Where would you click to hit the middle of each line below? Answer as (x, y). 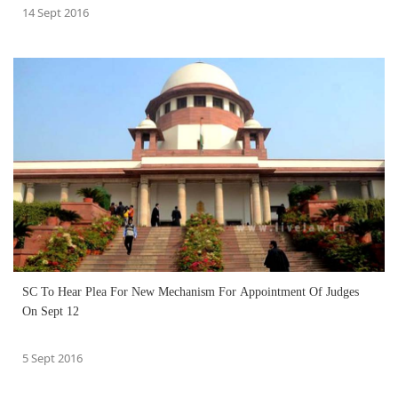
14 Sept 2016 (56, 12)
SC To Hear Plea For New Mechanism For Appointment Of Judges (191, 291)
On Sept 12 (51, 311)
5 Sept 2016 (52, 358)
